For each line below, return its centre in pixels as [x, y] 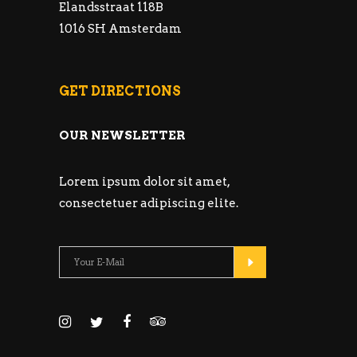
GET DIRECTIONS [120, 91]
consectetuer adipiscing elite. [149, 203]
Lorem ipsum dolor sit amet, [144, 181]
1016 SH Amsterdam [120, 29]
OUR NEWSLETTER [122, 135]
